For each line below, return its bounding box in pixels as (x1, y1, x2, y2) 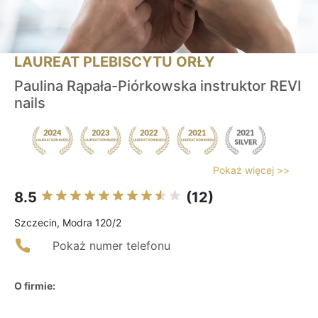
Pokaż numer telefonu (53, 238, 170, 253)
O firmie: (14, 280, 55, 292)
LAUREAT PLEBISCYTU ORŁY (14, 53, 214, 71)
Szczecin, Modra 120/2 (14, 216, 121, 229)
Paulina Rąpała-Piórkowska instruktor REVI (14, 77, 301, 95)
